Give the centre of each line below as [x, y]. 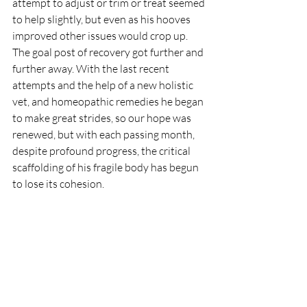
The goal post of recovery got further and [109, 52]
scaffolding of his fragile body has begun [107, 168]
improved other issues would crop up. [101, 36]
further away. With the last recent [92, 69]
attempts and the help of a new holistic [104, 85]
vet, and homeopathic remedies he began [109, 102]
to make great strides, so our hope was [103, 118]
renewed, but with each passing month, [105, 135]
